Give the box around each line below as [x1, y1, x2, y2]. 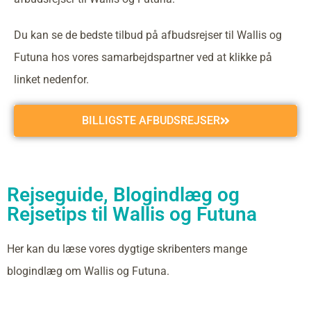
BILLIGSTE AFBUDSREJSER [81, 114, 220, 127]
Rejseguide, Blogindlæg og [7, 183, 239, 206]
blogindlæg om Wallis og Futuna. [7, 264, 169, 278]
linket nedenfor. [14, 73, 89, 86]
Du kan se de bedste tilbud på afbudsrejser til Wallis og [14, 28, 282, 42]
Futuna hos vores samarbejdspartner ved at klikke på [14, 51, 272, 64]
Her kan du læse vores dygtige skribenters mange [7, 242, 247, 255]
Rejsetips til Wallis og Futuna [7, 203, 257, 226]
